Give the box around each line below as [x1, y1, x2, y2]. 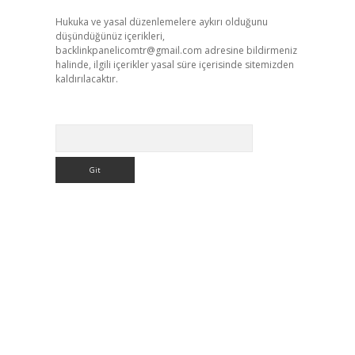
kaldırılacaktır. [55, 72, 118, 86]
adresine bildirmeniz [201, 44, 297, 57]
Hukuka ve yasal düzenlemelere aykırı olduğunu [55, 15, 268, 29]
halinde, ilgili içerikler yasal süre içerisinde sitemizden [55, 58, 294, 71]
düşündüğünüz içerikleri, [55, 29, 165, 43]
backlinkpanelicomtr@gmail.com [55, 44, 202, 57]
